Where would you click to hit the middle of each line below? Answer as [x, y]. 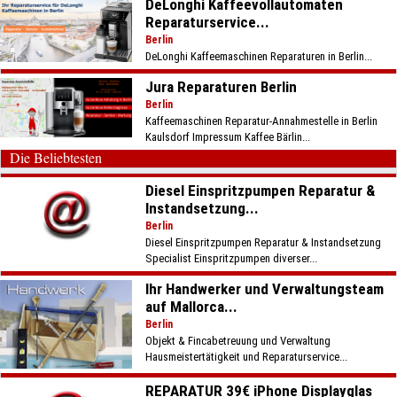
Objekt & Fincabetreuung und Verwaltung [238, 341]
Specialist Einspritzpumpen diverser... [232, 258]
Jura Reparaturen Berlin [222, 87]
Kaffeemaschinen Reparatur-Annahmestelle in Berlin [262, 121]
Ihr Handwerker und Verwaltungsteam [265, 289]
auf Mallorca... [192, 307]
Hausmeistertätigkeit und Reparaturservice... [247, 357]
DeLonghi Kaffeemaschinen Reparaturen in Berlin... [259, 56]
